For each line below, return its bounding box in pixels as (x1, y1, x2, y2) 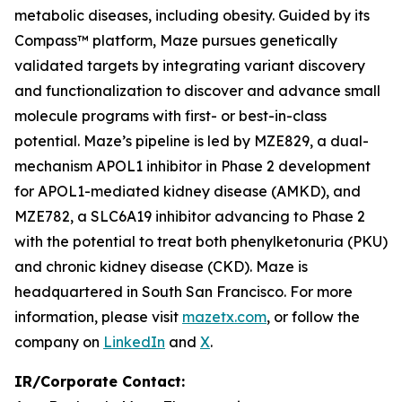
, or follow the (267, 308, 360, 326)
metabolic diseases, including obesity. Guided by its (14, 6, 370, 24)
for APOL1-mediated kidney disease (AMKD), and (14, 182, 361, 200)
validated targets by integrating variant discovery (14, 57, 365, 74)
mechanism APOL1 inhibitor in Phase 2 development (14, 157, 371, 175)
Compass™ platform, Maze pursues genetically (14, 31, 337, 49)
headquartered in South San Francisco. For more (14, 283, 353, 301)
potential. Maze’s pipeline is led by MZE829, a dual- (14, 132, 369, 150)
